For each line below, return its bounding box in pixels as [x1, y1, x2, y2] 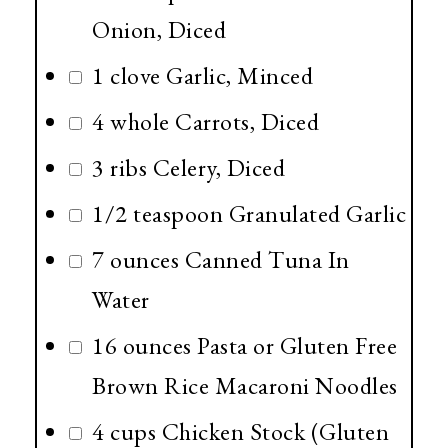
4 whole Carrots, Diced [92, 106, 319, 138]
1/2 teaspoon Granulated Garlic [92, 198, 406, 230]
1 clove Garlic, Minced [92, 60, 313, 92]
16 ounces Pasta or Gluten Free [92, 330, 397, 362]
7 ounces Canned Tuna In [92, 244, 350, 276]
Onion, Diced [92, 14, 226, 46]
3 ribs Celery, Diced [92, 152, 285, 184]
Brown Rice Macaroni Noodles [92, 370, 398, 402]
